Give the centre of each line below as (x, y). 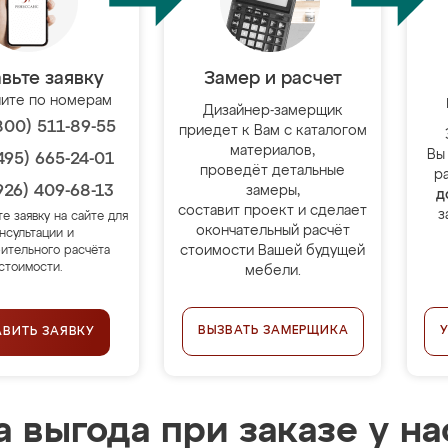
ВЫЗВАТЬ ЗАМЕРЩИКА (273, 331)
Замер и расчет (272, 79)
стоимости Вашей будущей (273, 251)
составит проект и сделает (273, 211)
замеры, (272, 191)
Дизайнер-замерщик (272, 111)
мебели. (272, 271)
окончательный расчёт (272, 231)
